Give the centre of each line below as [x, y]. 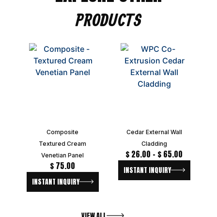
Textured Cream [63, 143]
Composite [63, 132]
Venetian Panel [63, 155]
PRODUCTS [108, 21]
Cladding [154, 143]
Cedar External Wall [154, 132]
